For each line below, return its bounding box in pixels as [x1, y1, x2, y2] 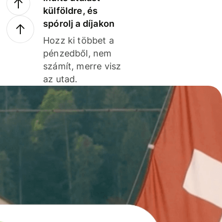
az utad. [43, 73, 78, 84]
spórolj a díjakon [43, 18, 115, 29]
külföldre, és [43, 5, 98, 16]
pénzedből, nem [43, 48, 112, 58]
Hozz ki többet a [43, 35, 114, 46]
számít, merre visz [43, 60, 121, 71]
